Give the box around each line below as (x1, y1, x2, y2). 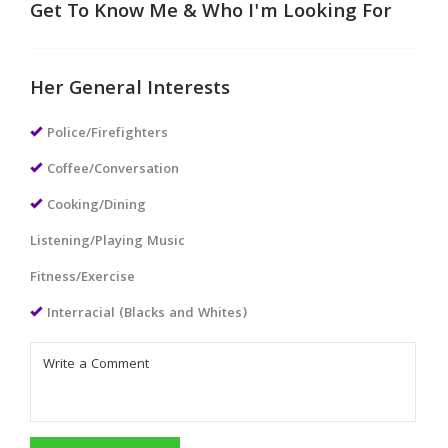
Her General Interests (30, 73, 230, 106)
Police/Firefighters (47, 122, 168, 145)
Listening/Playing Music (30, 230, 185, 253)
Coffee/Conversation (47, 158, 179, 181)
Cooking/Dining (47, 194, 146, 217)
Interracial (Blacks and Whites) (47, 302, 247, 325)
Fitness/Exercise (30, 266, 135, 289)
